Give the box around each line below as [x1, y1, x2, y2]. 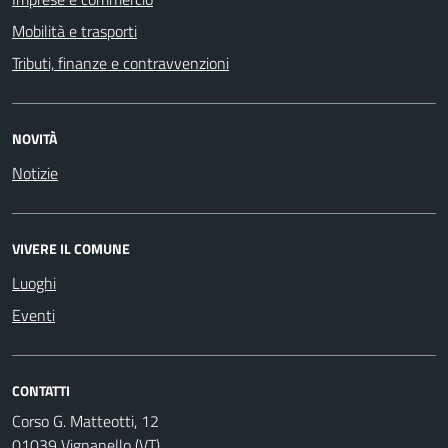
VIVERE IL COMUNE [12, 237, 130, 259]
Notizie [12, 160, 58, 185]
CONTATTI [12, 379, 70, 401]
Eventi [12, 302, 55, 327]
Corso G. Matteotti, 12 [12, 408, 159, 433]
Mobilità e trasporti [12, 18, 137, 43]
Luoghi [12, 270, 56, 295]
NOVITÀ [12, 127, 57, 149]
